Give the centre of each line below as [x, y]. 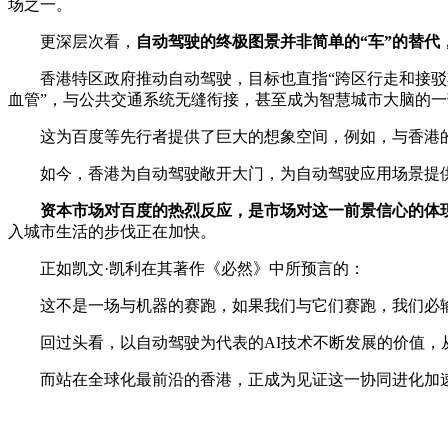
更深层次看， [72, 42]
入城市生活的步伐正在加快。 [112, 232]
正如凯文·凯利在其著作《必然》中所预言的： [186, 269]
